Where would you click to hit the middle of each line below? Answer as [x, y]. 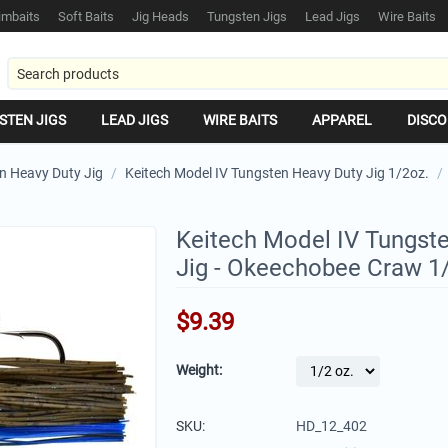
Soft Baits [85, 16]
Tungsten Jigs [246, 16]
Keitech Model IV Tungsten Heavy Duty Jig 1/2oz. [277, 173]
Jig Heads [160, 16]
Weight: [198, 370]
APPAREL [342, 120]
